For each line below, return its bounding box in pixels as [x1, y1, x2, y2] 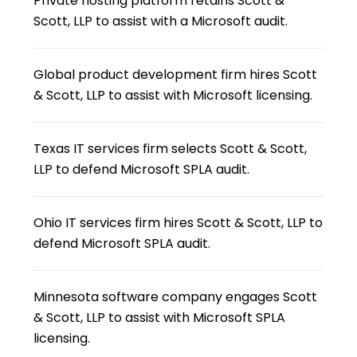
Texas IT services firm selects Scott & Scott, [33, 139, 308, 158]
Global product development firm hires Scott [33, 65, 318, 84]
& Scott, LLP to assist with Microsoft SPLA [33, 308, 286, 327]
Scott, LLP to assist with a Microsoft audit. [33, 12, 288, 30]
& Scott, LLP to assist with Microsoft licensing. [33, 86, 313, 104]
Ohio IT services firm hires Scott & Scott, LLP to [33, 214, 324, 232]
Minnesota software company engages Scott [33, 288, 318, 306]
